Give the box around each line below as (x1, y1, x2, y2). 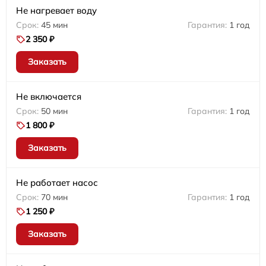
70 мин (41, 191, 68, 202)
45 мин (41, 19, 68, 30)
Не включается (16, 90, 81, 102)
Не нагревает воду (16, 4, 97, 16)
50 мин (41, 105, 68, 116)
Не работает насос (16, 176, 98, 188)
